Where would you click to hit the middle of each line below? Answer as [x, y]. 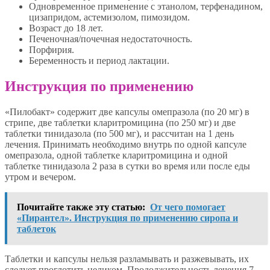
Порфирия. [52, 50]
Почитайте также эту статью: [81, 207]
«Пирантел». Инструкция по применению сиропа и [127, 218]
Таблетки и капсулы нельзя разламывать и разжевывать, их [127, 259]
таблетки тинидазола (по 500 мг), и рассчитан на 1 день [119, 133]
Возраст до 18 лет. [66, 28]
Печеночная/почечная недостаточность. [111, 39]
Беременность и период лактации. [99, 61]
